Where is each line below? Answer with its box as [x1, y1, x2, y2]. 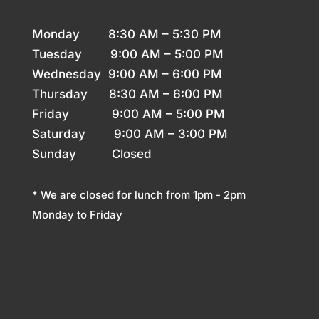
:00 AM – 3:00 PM [121, 127, 228, 142]
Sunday [31, 147, 112, 162]
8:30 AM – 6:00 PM [108, 87, 223, 102]
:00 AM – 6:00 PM [115, 67, 222, 82]
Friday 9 [31, 107, 120, 122]
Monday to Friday [31, 208, 122, 222]
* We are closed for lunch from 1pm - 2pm [31, 188, 246, 202]
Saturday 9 [31, 127, 122, 142]
